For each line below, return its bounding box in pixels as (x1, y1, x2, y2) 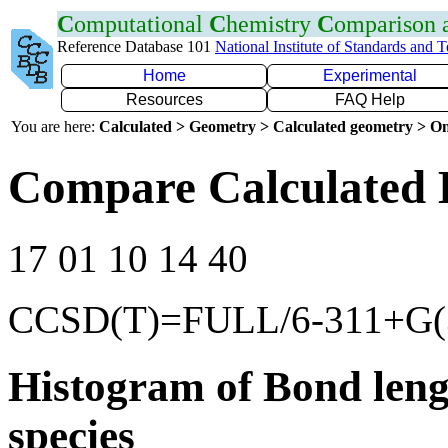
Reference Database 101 (57, 38, 215, 55)
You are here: (11, 118, 99, 135)
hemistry (226, 11, 317, 37)
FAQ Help (335, 91, 405, 108)
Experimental (323, 67, 417, 84)
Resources (125, 91, 203, 108)
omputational (74, 11, 209, 37)
